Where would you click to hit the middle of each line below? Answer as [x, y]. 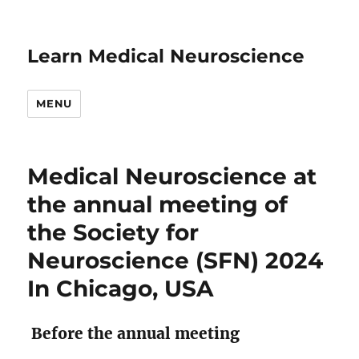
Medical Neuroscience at [172, 176]
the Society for [113, 232]
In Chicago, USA [121, 288]
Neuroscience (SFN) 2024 [175, 260]
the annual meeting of [158, 204]
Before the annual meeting [134, 333]
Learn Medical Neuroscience [166, 56]
